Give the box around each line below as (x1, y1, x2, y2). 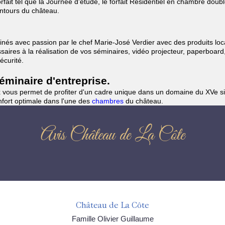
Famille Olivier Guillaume (71, 214, 154, 223)
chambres (92, 97, 126, 105)
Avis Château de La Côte (40, 125, 185, 147)
